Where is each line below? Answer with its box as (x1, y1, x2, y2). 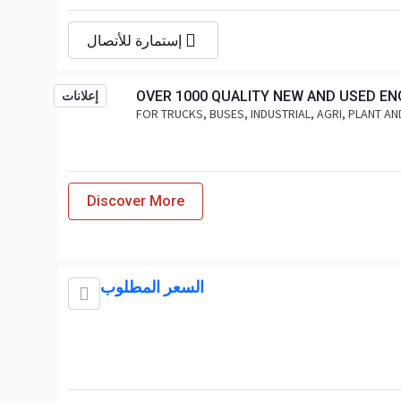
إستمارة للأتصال (87, 31, 182, 49)
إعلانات (62, 89, 98, 103)
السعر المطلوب (100, 277, 204, 296)
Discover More (87, 192, 184, 209)
